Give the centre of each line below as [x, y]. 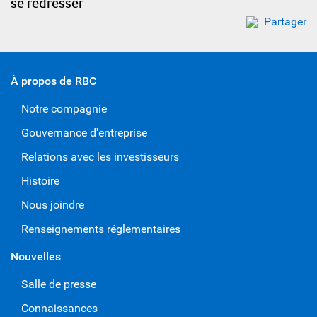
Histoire [40, 181]
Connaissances [59, 308]
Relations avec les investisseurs [100, 157]
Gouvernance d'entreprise [84, 133]
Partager [285, 22]
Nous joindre [53, 205]
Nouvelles [36, 257]
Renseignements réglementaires [101, 229]
